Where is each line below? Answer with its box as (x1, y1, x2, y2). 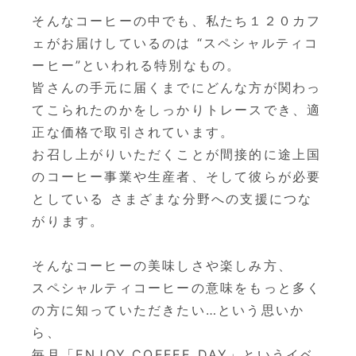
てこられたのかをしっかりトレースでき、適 (32, 101, 322, 118)
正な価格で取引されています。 (32, 123, 235, 140)
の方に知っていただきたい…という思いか (32, 301, 305, 318)
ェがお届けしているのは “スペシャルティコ (32, 34, 319, 51)
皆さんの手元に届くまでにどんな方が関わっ (32, 79, 322, 95)
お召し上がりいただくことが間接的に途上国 (32, 145, 322, 162)
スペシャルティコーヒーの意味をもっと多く (32, 279, 322, 296)
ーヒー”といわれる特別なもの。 (32, 56, 242, 73)
